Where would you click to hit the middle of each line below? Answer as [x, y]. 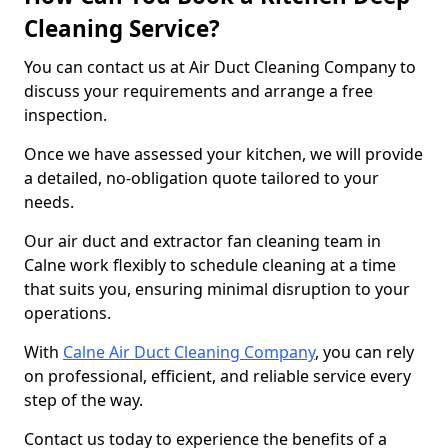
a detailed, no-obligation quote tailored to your [201, 178]
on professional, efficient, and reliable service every [217, 376]
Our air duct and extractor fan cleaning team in [202, 241]
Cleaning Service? [122, 28]
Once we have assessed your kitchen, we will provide [223, 154]
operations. [69, 313]
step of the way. [85, 400]
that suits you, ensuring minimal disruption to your [217, 289]
